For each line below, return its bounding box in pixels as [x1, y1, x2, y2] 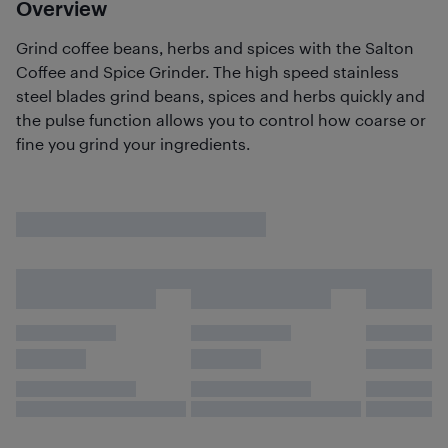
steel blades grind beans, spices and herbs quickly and [16, 86, 425, 105]
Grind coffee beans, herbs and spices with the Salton [16, 38, 414, 57]
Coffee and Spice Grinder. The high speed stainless [16, 62, 399, 81]
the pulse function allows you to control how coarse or [16, 110, 426, 129]
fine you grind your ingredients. [16, 134, 250, 153]
